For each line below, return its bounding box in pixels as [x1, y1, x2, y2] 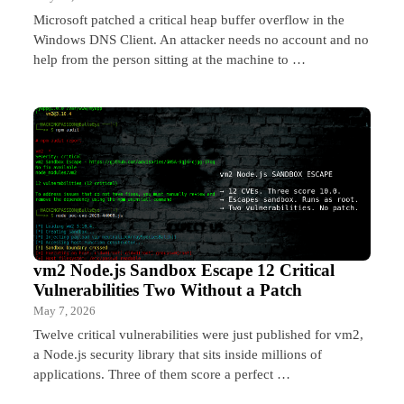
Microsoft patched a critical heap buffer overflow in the [33, 11, 344, 27]
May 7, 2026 [33, 304, 96, 317]
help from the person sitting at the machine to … [33, 50, 306, 67]
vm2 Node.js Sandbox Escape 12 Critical [33, 260, 335, 280]
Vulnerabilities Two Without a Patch [33, 280, 302, 299]
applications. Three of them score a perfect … [33, 365, 290, 381]
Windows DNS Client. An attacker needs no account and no [33, 31, 369, 47]
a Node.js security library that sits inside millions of [33, 345, 322, 362]
